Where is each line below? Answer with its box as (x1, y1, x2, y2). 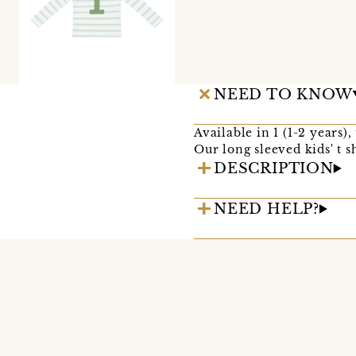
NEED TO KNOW (214, 85, 353, 103)
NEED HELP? (214, 199, 319, 218)
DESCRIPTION (214, 159, 334, 177)
